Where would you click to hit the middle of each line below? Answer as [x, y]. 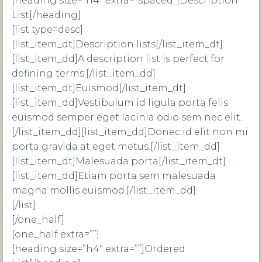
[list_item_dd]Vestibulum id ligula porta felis [120, 103]
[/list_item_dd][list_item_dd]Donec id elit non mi [130, 132]
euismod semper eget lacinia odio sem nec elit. [127, 117]
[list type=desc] [47, 30]
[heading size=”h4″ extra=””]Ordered [99, 249]
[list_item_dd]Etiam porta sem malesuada [114, 176]
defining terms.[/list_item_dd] [84, 73]
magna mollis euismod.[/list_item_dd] [104, 190]
